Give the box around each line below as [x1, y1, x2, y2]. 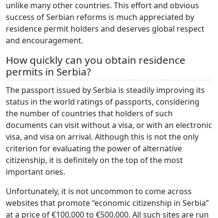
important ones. [6, 166, 65, 178]
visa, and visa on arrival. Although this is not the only [6, 131, 199, 143]
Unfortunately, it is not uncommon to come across [6, 186, 192, 197]
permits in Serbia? [6, 65, 91, 79]
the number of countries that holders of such [6, 108, 173, 119]
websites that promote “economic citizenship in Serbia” [6, 198, 209, 209]
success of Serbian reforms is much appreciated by [6, 12, 194, 23]
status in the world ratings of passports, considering [6, 96, 200, 108]
